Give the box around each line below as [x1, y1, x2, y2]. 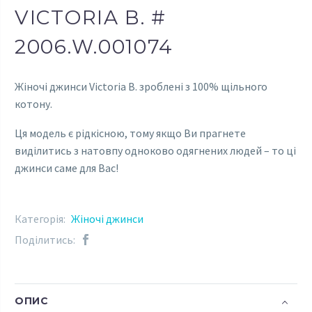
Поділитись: [15, 232, 75, 247]
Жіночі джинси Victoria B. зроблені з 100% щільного [15, 79, 267, 93]
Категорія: [15, 211, 68, 226]
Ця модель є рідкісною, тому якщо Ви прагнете [15, 126, 246, 141]
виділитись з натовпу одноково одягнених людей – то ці [15, 143, 296, 158]
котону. [15, 96, 52, 111]
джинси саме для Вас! [15, 161, 118, 175]
